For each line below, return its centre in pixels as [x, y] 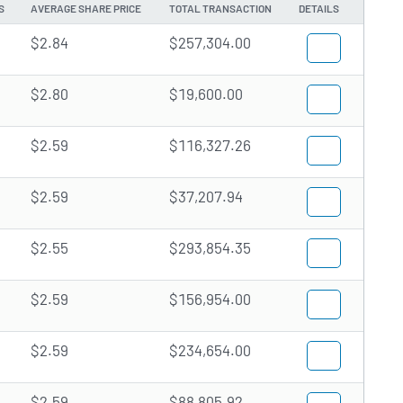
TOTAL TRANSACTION [220, 9]
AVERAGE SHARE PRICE [86, 9]
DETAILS [319, 9]
